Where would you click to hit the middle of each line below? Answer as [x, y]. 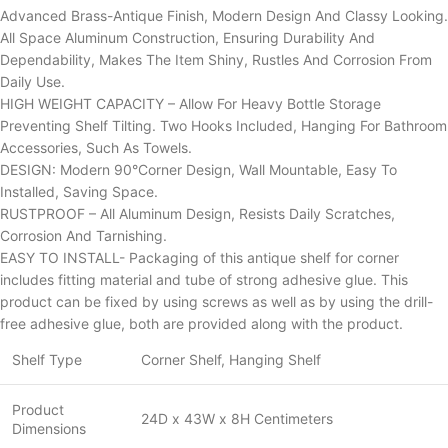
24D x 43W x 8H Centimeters [237, 418]
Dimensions [49, 428]
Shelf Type [47, 359]
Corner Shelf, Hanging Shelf [231, 359]
